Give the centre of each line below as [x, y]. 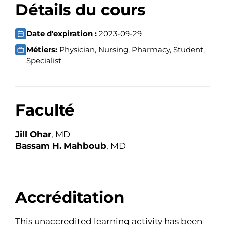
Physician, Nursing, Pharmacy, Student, [132, 49]
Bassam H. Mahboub [61, 145]
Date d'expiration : [63, 33]
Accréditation [70, 198]
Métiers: [43, 49]
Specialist [44, 60]
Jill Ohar [33, 134]
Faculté [45, 110]
